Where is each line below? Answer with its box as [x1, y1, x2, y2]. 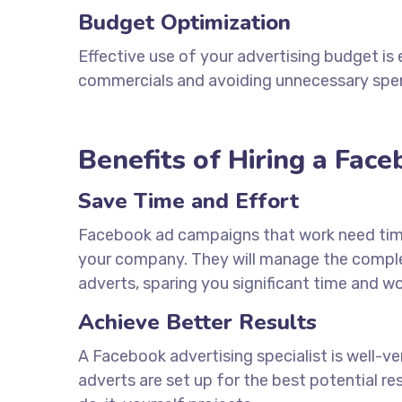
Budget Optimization [78, 8, 291, 37]
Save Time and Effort [78, 187, 299, 215]
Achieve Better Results [78, 308, 317, 336]
